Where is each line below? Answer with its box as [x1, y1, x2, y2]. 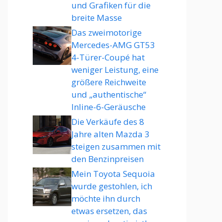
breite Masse [71, 12, 122, 23]
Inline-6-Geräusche [71, 101, 146, 112]
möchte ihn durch [71, 193, 140, 204]
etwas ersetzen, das [71, 205, 147, 217]
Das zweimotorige [71, 27, 142, 38]
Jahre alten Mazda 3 [71, 128, 150, 140]
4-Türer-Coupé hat [71, 52, 145, 63]
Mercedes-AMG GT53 [71, 39, 155, 51]
